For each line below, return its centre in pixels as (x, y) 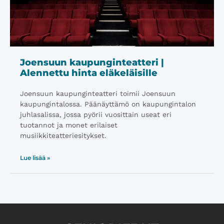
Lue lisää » (35, 158)
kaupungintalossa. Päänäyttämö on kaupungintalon (108, 104)
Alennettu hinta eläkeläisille (89, 73)
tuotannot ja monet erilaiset (69, 125)
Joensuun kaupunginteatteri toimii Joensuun (98, 93)
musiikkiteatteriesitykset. (63, 135)
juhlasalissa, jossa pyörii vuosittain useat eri (96, 114)
